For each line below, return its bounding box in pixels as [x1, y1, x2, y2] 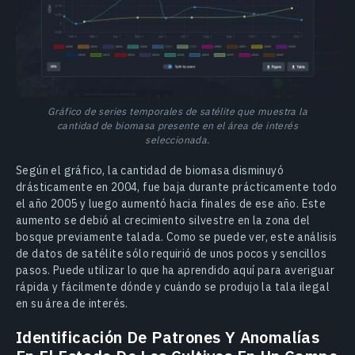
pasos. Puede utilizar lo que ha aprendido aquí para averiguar [16, 262, 335, 277]
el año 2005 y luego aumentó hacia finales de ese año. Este [16, 196, 326, 211]
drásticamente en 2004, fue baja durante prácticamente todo [16, 179, 338, 194]
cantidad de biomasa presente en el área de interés [57, 118, 298, 132]
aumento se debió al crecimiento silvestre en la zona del [16, 212, 311, 227]
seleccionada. [145, 132, 210, 146]
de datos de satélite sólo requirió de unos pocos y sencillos [16, 246, 326, 261]
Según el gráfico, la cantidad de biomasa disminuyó [16, 162, 284, 177]
